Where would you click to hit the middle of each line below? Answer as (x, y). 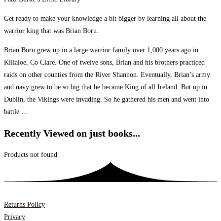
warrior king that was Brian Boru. (51, 31)
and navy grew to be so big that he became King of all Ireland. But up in (106, 87)
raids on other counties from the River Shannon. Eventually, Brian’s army (107, 75)
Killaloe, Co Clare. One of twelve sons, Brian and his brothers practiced (104, 63)
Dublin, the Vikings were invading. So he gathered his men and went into (107, 100)
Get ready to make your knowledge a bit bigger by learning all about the (105, 19)
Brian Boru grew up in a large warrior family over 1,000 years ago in (101, 50)
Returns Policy (24, 204)
